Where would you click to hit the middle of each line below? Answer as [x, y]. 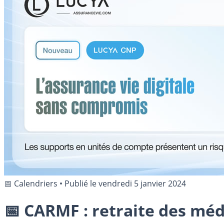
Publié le [81, 183]
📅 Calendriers [31, 183]
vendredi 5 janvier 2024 [142, 183]
